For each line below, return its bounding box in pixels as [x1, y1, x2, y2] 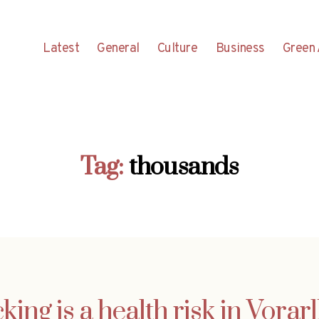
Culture [157, 40, 198, 57]
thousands [128, 151, 239, 183]
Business [215, 40, 265, 57]
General [97, 40, 140, 57]
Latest [43, 40, 80, 57]
